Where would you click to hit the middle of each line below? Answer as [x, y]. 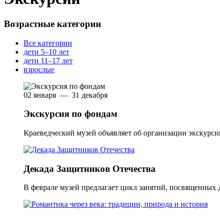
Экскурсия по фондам [70, 114]
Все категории [48, 43]
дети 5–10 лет [46, 52]
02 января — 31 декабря [66, 95]
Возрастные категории [53, 24]
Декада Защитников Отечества [90, 168]
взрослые [39, 69]
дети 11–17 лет [48, 60]
